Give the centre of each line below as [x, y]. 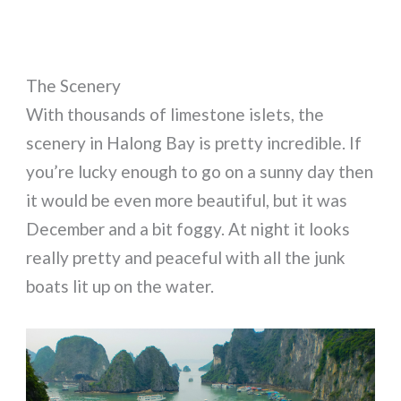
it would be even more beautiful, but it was [187, 200]
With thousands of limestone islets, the [175, 115]
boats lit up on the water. [120, 286]
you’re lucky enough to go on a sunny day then [200, 172]
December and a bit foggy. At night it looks [188, 229]
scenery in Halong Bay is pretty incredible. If [194, 143]
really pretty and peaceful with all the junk [186, 258]
